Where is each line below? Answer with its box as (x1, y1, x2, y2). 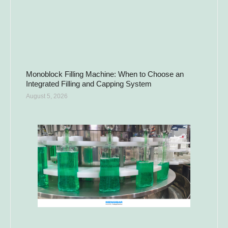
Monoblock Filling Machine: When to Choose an (26, 70, 184, 79)
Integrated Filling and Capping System (26, 79, 152, 89)
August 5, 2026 (26, 93, 68, 100)
